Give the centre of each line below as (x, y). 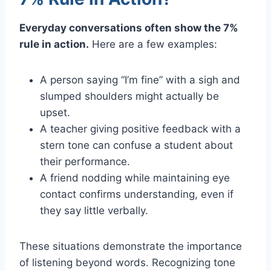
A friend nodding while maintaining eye (135, 178)
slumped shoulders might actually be (129, 96)
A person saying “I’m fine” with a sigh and (140, 80)
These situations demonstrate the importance (131, 246)
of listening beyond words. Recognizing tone (127, 262)
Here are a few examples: (153, 44)
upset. (55, 112)
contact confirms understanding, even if (137, 194)
